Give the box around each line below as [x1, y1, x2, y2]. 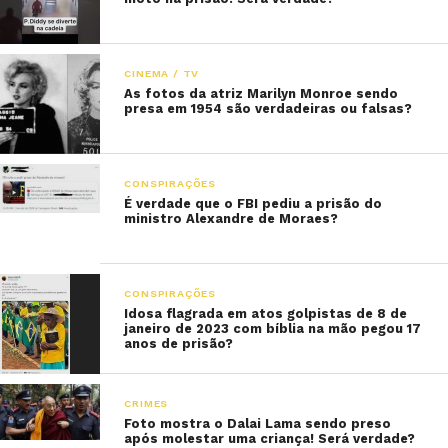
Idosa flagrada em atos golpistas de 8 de [124, 306, 408, 321]
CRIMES [124, 397, 169, 411]
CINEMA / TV [124, 67, 200, 80]
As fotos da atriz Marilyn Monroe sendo [124, 86, 399, 101]
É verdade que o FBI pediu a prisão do [124, 196, 383, 211]
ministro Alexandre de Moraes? [124, 211, 343, 226]
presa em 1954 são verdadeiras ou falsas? [124, 101, 413, 116]
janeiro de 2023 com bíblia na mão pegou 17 [124, 321, 422, 336]
